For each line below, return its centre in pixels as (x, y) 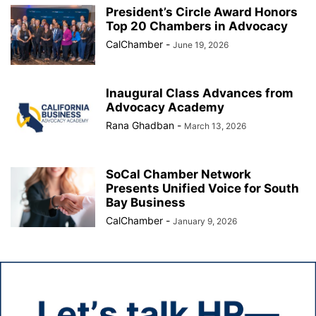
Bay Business (146, 202)
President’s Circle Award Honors (202, 12)
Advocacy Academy (165, 107)
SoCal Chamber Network (178, 174)
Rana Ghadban (140, 125)
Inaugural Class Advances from (200, 93)
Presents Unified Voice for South (202, 188)
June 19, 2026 (201, 45)
